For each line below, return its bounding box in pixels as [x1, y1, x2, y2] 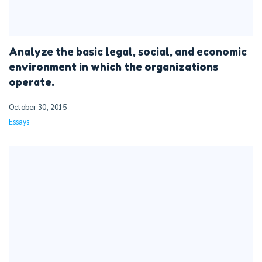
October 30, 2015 [9, 102, 67, 112]
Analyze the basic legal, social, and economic [9, 46, 247, 58]
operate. [9, 76, 54, 89]
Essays [9, 116, 29, 127]
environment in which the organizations [9, 61, 218, 74]
